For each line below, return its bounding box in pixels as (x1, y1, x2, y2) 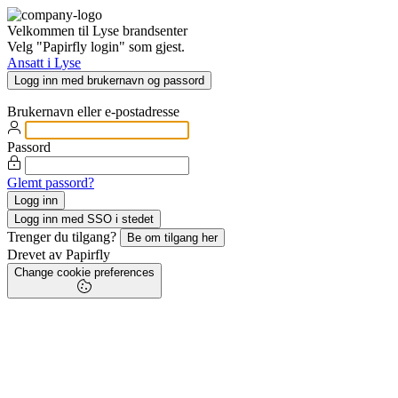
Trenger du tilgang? (7, 229, 120, 244)
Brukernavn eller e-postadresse (7, 104, 179, 119)
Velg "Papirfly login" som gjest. (7, 39, 185, 54)
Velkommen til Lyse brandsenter (7, 23, 187, 38)
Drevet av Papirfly (7, 247, 110, 262)
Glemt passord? (7, 175, 94, 190)
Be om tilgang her (127, 231, 218, 244)
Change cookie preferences (14, 266, 155, 279)
